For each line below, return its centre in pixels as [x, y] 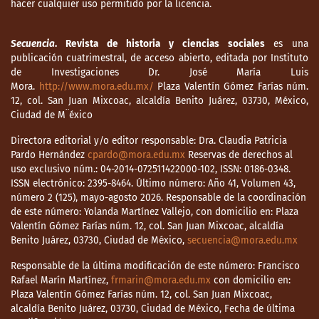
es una [286, 44]
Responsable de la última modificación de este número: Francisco [155, 266]
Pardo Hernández [49, 155]
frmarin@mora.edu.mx [161, 281]
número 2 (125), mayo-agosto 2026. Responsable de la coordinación [158, 198]
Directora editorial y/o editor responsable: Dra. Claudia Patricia [149, 141]
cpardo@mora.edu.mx [136, 155]
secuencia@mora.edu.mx [242, 241]
